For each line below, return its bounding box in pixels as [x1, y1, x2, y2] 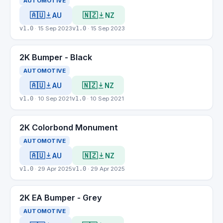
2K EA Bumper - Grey [19, 193, 102, 203]
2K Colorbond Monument [19, 122, 118, 132]
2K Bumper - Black [19, 52, 92, 62]
